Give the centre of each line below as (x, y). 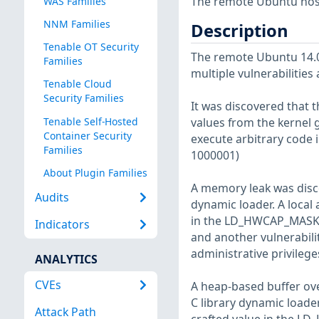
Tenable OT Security (91, 47)
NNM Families (77, 24)
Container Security (87, 135)
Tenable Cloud (77, 84)
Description (239, 30)
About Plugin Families (95, 172)
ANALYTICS (66, 259)
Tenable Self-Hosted (90, 121)
